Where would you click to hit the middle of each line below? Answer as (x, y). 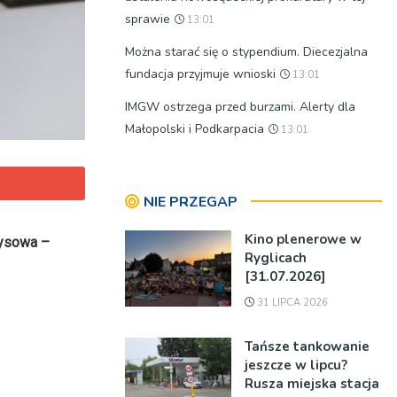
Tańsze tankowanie (307, 346)
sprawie (148, 19)
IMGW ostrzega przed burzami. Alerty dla (240, 107)
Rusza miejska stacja (312, 384)
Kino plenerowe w (303, 239)
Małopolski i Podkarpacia (195, 129)
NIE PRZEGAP (191, 202)
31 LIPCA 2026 (291, 303)
